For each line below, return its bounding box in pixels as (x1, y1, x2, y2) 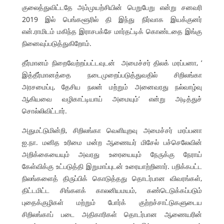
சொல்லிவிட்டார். (22, 105, 67, 115)
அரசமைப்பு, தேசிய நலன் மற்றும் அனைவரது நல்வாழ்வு (22, 81, 202, 91)
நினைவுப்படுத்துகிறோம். (22, 38, 91, 48)
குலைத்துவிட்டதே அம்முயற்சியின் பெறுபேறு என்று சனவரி (22, 2, 202, 12)
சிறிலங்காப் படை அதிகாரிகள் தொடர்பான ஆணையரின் (22, 209, 202, 219)
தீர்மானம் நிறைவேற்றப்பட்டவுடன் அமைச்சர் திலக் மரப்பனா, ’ (22, 57, 202, 67)
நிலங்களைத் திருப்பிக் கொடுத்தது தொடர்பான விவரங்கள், (22, 173, 202, 183)
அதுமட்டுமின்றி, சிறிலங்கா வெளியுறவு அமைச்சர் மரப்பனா (22, 125, 202, 135)
